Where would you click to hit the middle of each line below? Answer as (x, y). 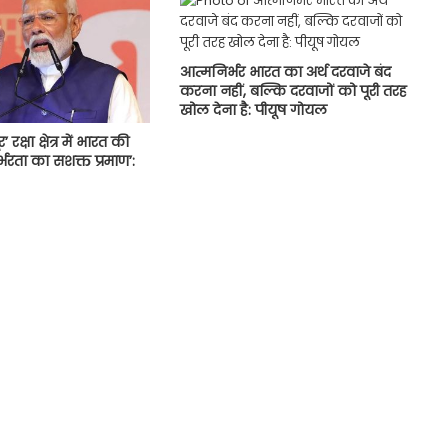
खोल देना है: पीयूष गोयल (254, 109)
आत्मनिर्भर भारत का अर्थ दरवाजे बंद (286, 71)
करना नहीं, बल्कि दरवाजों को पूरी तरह (294, 90)
